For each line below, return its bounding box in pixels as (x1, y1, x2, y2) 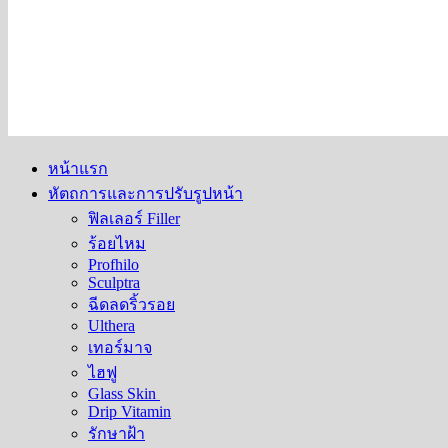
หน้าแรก (48, 160, 108, 177)
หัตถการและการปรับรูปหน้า (48, 185, 243, 202)
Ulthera (88, 317, 135, 334)
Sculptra (88, 274, 140, 291)
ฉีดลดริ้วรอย (88, 296, 175, 313)
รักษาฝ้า (88, 425, 145, 442)
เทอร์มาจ (88, 339, 152, 356)
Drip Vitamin (88, 403, 171, 420)
